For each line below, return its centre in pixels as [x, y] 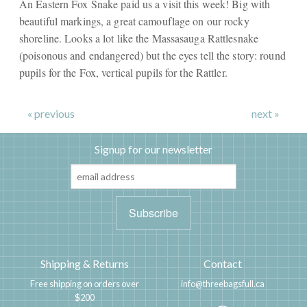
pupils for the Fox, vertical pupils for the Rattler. [123, 72]
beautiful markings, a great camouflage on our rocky [134, 21]
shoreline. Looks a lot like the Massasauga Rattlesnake [139, 38]
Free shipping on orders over [84, 284]
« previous [51, 113]
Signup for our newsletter [153, 149]
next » [266, 113]
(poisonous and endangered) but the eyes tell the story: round [152, 55]
